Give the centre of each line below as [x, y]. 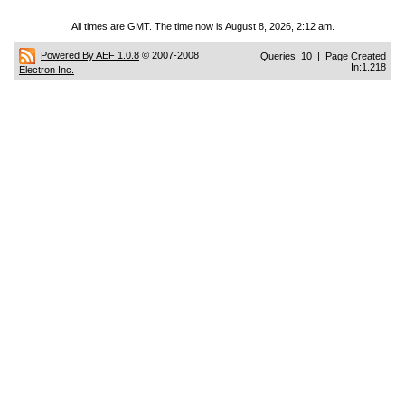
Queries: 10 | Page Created [323, 56]
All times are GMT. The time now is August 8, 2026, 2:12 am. [202, 26]
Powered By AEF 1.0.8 [90, 55]
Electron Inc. [47, 70]
